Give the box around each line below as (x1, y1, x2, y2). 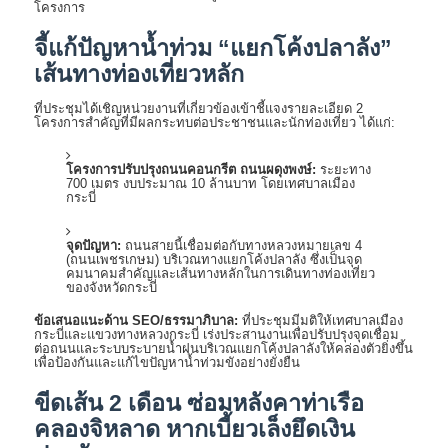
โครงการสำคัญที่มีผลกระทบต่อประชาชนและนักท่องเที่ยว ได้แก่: (34, 114, 395, 130)
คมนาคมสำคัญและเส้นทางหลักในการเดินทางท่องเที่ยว (66, 265, 375, 281)
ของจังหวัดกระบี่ (66, 279, 157, 295)
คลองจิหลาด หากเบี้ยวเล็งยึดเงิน (34, 415, 355, 442)
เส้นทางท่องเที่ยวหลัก (34, 60, 244, 87)
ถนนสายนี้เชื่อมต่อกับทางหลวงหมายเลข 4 (121, 237, 362, 253)
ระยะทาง (316, 162, 371, 178)
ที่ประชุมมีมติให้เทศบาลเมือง (238, 313, 403, 329)
